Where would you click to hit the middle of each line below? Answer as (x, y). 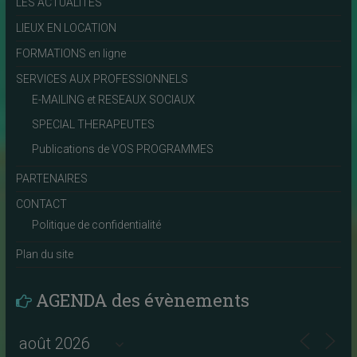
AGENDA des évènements (142, 300)
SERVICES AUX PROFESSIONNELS (102, 78)
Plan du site (44, 254)
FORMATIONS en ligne (71, 53)
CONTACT (41, 204)
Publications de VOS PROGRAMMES (122, 149)
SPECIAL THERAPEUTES (93, 124)
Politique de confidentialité (96, 224)
